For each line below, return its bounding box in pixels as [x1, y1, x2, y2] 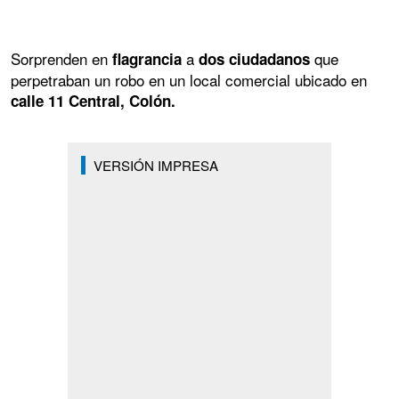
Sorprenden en [11, 46, 112, 69]
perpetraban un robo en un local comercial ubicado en [11, 68, 367, 91]
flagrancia [112, 47, 186, 69]
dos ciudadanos [199, 47, 314, 69]
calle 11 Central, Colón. [11, 89, 175, 111]
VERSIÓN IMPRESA [93, 155, 218, 175]
